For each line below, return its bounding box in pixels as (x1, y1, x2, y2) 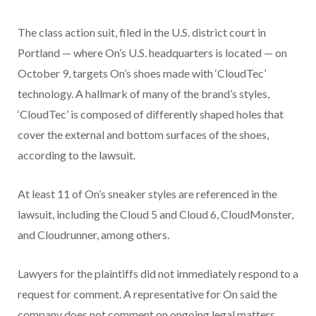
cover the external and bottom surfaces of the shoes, (18, 127, 269, 141)
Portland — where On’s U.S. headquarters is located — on (18, 45, 287, 59)
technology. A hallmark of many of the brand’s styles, (18, 86, 269, 100)
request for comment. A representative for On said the (18, 286, 277, 300)
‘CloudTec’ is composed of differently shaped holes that (18, 107, 284, 121)
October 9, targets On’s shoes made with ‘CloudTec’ (18, 66, 266, 80)
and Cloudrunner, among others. (18, 227, 169, 241)
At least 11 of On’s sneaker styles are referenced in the (18, 186, 277, 200)
